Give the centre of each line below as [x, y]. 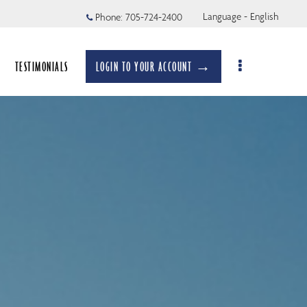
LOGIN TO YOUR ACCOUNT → [153, 66]
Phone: [109, 17]
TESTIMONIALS [41, 66]
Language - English [241, 16]
